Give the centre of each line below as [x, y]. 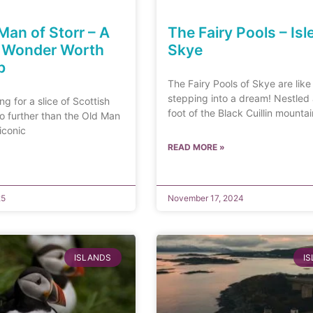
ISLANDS [93, 257]
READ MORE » [196, 147]
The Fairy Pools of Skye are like [239, 84]
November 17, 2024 [205, 198]
